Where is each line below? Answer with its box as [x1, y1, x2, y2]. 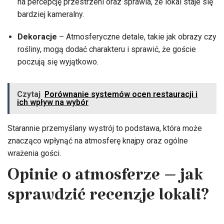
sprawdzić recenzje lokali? [7, 187, 209, 211]
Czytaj [17, 89, 40, 99]
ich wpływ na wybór [17, 97, 88, 107]
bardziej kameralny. [17, 9, 84, 19]
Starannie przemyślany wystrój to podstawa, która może [7, 123, 202, 133]
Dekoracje [17, 32, 57, 41]
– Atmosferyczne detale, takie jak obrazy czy [57, 32, 216, 41]
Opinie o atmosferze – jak [7, 167, 203, 191]
